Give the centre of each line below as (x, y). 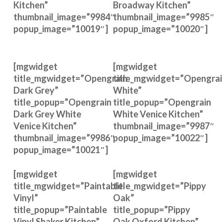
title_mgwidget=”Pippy (160, 186)
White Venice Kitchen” (158, 114)
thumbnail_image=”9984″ (64, 17)
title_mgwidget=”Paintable (68, 186)
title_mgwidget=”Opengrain (70, 78)
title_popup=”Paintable (60, 210)
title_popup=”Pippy (152, 210)
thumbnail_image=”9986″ (64, 138)
